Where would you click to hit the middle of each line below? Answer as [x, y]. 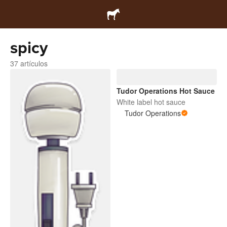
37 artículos [29, 63]
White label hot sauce [151, 102]
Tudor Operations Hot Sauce [166, 91]
